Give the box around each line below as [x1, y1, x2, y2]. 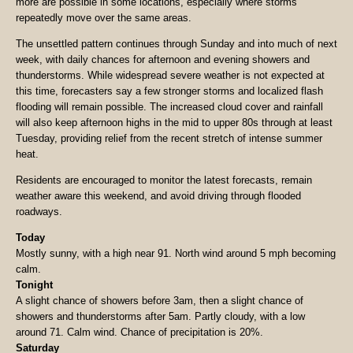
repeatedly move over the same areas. [16, 12, 191, 24]
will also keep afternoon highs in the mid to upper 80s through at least [16, 117, 333, 129]
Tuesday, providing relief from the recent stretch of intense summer [16, 132, 322, 145]
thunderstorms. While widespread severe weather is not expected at [16, 69, 325, 82]
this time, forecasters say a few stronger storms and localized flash [16, 85, 323, 98]
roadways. [16, 205, 62, 217]
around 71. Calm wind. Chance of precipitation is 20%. [16, 325, 263, 338]
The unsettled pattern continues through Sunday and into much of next [16, 38, 337, 50]
